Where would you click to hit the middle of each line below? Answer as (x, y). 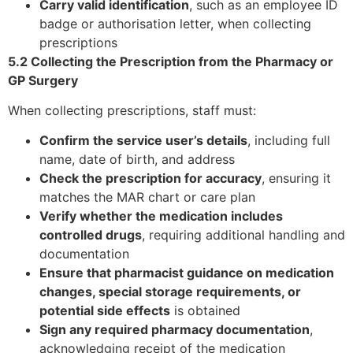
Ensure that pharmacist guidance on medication (187, 273)
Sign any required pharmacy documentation (175, 330)
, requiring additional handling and (243, 235)
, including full (289, 141)
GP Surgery (43, 80)
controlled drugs (91, 235)
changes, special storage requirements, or (170, 292)
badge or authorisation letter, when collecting (175, 23)
